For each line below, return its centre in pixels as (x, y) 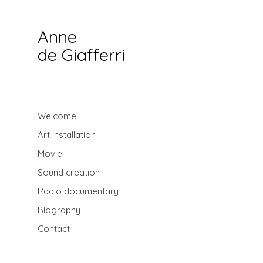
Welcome (57, 116)
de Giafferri (81, 55)
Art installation (67, 135)
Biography (59, 210)
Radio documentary (78, 191)
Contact (54, 229)
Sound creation (69, 172)
